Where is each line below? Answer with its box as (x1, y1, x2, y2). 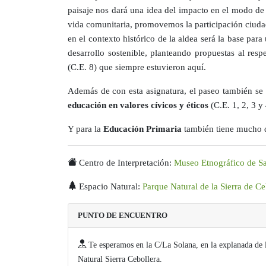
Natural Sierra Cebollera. (78, 254, 162, 264)
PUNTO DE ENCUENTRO (78, 211, 167, 220)
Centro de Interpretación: (77, 157, 174, 167)
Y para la (68, 123, 103, 134)
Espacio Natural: (77, 180, 142, 191)
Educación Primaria (103, 123, 182, 134)
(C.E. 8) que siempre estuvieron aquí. (68, 61, 206, 72)
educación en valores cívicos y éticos (68, 99, 208, 110)
